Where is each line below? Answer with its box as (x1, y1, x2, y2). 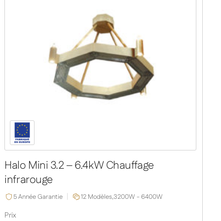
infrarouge (4, 172, 53, 188)
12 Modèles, (81, 192, 114, 201)
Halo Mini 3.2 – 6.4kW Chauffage (4, 158, 154, 174)
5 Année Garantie (13, 192, 63, 201)
